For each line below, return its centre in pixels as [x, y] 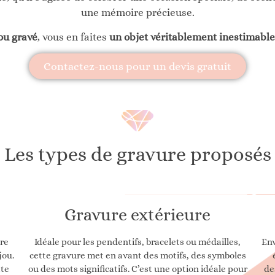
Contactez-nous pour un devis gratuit [137, 67]
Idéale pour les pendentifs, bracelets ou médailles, [137, 242]
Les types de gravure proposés [137, 154]
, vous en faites [72, 37]
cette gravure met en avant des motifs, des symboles [137, 256]
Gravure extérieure [137, 215]
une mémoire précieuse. [137, 13]
